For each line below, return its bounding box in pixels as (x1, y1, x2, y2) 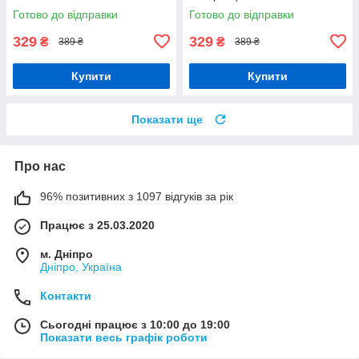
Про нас (14, 159, 66, 173)
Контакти (40, 288, 91, 302)
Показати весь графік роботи (40, 330, 208, 344)
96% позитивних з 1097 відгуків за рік (40, 189, 233, 203)
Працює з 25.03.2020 (40, 218, 155, 232)
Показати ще (131, 112, 203, 126)
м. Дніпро (40, 247, 93, 260)
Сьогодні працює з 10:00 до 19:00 (40, 317, 230, 331)
